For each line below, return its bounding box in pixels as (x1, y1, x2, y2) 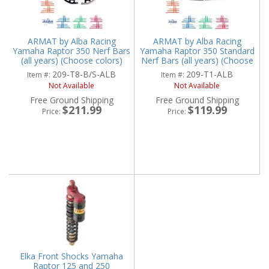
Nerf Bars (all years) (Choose (141, 55, 253, 67)
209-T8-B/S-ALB (52, 68, 116, 80)
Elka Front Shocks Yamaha (20, 250, 123, 262)
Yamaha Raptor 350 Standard (139, 45, 255, 57)
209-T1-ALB (186, 68, 233, 80)
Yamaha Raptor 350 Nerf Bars (13, 45, 130, 57)
